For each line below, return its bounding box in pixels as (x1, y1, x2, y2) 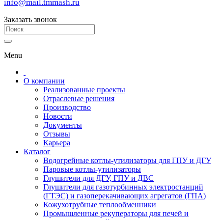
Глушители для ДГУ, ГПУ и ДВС (43, 174, 154, 182)
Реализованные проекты (43, 85, 125, 94)
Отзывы (43, 130, 70, 138)
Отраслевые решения (43, 94, 114, 103)
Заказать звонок (4, 15, 57, 24)
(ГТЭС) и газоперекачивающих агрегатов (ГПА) (43, 192, 206, 200)
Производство (43, 103, 91, 111)
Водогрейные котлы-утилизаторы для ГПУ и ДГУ (43, 156, 211, 165)
